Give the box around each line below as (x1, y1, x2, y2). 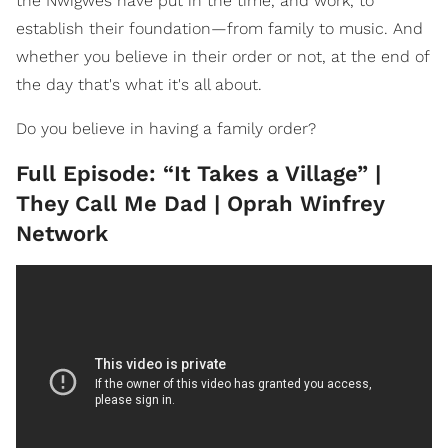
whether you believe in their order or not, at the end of (16, 46, 429, 66)
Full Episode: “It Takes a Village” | (16, 160, 381, 186)
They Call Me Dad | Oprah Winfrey (16, 190, 384, 216)
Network (16, 220, 108, 246)
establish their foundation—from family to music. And (16, 18, 423, 38)
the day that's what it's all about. (16, 74, 262, 94)
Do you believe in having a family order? (16, 118, 316, 138)
